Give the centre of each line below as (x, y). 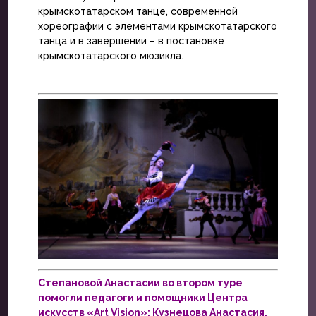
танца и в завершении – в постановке (131, 41)
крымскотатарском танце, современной (138, 11)
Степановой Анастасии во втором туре (140, 282)
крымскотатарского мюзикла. (110, 55)
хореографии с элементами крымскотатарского (157, 26)
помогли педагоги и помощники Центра (142, 297)
